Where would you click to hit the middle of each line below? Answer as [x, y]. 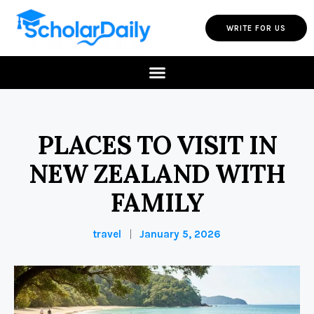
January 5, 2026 [180, 234]
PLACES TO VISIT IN [157, 145]
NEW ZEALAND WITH [157, 174]
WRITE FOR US [256, 28]
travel [107, 234]
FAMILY [157, 203]
